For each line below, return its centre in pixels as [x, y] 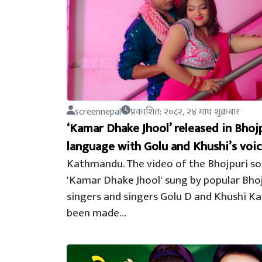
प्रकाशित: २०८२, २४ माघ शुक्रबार [185, 112]
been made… [96, 213]
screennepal [98, 112]
